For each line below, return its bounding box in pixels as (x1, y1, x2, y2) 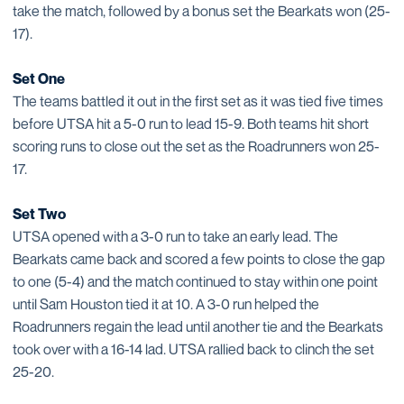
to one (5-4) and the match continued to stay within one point (13, 272, 378, 290)
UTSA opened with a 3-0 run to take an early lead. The (13, 227, 338, 245)
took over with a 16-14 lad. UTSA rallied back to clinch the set (13, 340, 374, 358)
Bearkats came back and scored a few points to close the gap (13, 250, 385, 268)
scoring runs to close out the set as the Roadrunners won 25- (13, 137, 380, 155)
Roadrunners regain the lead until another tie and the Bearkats (13, 317, 383, 335)
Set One (13, 69, 65, 87)
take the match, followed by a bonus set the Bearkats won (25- (13, 2, 390, 20)
